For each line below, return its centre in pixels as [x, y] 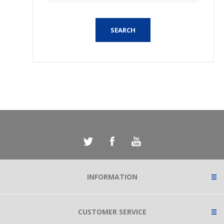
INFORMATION [112, 177]
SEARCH [123, 30]
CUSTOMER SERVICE [112, 212]
